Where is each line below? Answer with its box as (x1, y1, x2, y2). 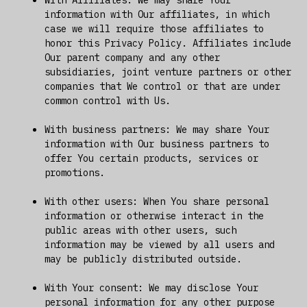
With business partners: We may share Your (44, 123, 269, 136)
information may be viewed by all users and (44, 238, 275, 251)
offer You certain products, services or (44, 151, 258, 164)
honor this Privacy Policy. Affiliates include (44, 36, 291, 49)
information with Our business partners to (44, 137, 269, 150)
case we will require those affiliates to (44, 22, 264, 35)
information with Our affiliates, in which (44, 8, 269, 21)
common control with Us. (44, 94, 171, 107)
